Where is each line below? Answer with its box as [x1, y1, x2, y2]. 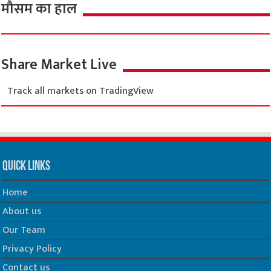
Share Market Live [1, 53, 117, 77]
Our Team [2, 222, 46, 238]
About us [2, 203, 42, 220]
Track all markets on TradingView [7, 83, 154, 99]
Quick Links [2, 160, 51, 174]
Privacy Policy [2, 241, 62, 257]
